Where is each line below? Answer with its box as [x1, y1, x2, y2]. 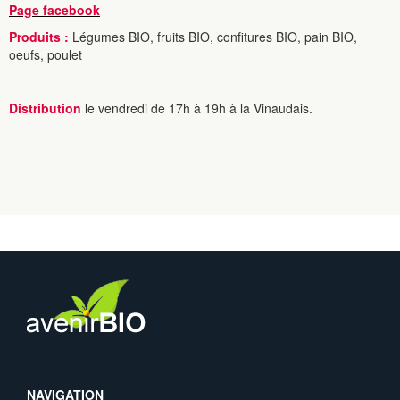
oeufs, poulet [9, 46, 82, 63]
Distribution [9, 99, 85, 117]
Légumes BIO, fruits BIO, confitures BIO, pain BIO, [69, 28, 357, 46]
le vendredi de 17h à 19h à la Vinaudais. [85, 99, 312, 117]
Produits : [9, 28, 69, 46]
